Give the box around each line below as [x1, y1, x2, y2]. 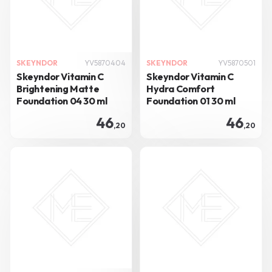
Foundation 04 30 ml [16, 95, 107, 107]
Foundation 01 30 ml [146, 95, 236, 107]
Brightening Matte [16, 83, 100, 95]
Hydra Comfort [146, 83, 215, 95]
